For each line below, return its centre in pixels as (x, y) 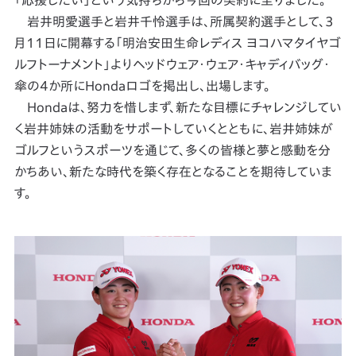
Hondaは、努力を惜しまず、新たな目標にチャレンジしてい (178, 107)
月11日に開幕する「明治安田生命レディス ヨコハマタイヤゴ (177, 43)
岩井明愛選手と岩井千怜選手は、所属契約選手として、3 (174, 21)
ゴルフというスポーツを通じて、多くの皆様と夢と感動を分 (172, 150)
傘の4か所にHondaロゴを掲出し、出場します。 (142, 86)
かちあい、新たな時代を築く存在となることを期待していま (173, 172)
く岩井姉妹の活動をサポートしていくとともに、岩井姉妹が (173, 129)
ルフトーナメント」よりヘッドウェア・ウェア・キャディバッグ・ (172, 64)
